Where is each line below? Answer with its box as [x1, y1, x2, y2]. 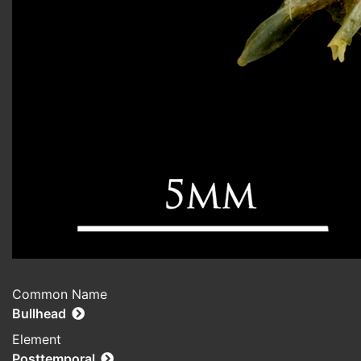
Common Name [12, 286, 107, 303]
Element [12, 331, 61, 348]
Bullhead [12, 305, 66, 322]
